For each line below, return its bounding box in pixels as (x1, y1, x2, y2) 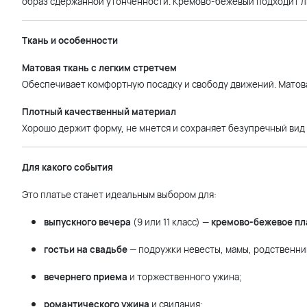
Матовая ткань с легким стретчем (22, 62, 177, 74)
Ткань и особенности (22, 34, 118, 47)
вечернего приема (44, 271, 127, 283)
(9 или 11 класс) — (131, 216, 211, 228)
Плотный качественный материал (22, 106, 176, 118)
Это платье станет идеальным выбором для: (22, 188, 217, 201)
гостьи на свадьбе (44, 243, 127, 256)
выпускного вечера (44, 216, 131, 228)
